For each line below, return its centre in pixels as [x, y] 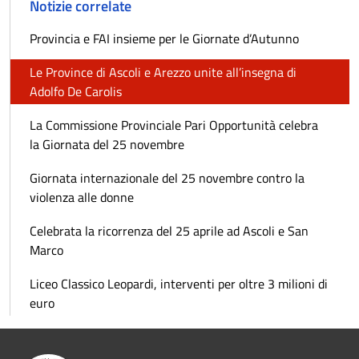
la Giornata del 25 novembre [107, 144]
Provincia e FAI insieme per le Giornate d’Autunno [164, 38]
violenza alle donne [82, 197]
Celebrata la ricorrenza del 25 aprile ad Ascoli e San [169, 230]
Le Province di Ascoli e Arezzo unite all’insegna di [163, 72]
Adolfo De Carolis [76, 91]
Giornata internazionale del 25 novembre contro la [167, 177]
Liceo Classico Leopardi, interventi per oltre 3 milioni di [179, 283]
